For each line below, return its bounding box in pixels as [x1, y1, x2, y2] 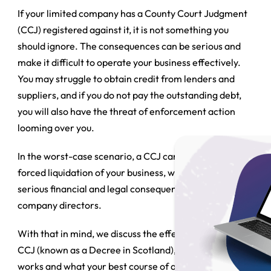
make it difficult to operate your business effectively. [18, 56, 241, 68]
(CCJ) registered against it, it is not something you [18, 23, 229, 36]
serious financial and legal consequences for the [18, 182, 223, 195]
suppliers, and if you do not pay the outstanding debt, [18, 88, 242, 101]
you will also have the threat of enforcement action [18, 105, 236, 117]
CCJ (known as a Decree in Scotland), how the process [18, 243, 248, 256]
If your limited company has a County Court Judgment [18, 7, 248, 19]
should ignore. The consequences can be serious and [18, 39, 241, 52]
